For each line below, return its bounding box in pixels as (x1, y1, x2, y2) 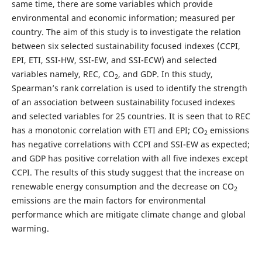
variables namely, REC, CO (11, 68, 115, 80)
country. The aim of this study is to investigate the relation (11, 26, 241, 37)
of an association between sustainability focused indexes (11, 96, 235, 108)
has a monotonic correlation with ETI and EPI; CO (11, 124, 204, 136)
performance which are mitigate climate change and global (11, 208, 246, 220)
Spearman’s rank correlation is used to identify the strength (11, 82, 247, 94)
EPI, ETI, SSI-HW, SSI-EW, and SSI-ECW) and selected (11, 54, 217, 65)
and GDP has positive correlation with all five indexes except (11, 152, 248, 164)
